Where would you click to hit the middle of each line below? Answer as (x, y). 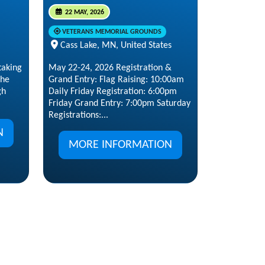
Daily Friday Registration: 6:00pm (113, 91)
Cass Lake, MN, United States (116, 45)
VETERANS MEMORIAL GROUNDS (112, 32)
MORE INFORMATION (120, 145)
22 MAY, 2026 (83, 12)
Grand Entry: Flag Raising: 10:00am (116, 80)
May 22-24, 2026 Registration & (110, 68)
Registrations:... (78, 115)
